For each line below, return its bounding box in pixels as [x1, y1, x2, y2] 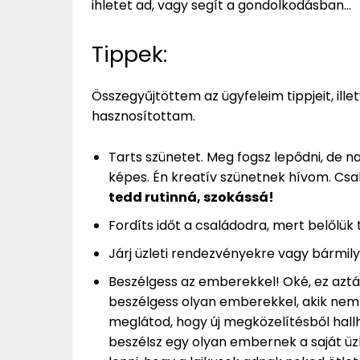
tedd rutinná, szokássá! [108, 187, 276, 207]
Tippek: [92, 39, 167, 69]
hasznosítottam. [92, 106, 195, 125]
